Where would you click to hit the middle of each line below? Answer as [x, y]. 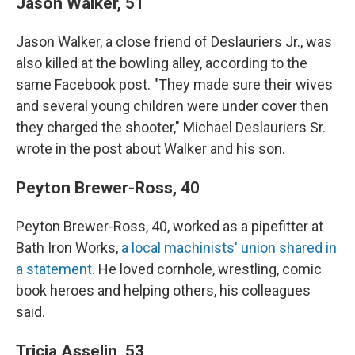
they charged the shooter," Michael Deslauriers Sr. [171, 127]
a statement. [55, 269]
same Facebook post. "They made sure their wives [174, 84]
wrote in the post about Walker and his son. [151, 149]
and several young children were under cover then [172, 106]
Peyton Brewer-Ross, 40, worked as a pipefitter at [170, 226]
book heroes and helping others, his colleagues [163, 290]
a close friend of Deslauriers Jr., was [219, 42]
